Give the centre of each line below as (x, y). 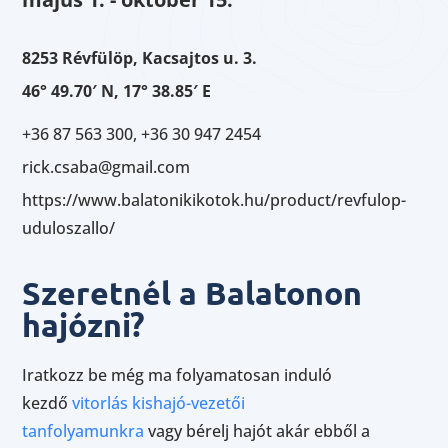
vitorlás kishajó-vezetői (159, 403)
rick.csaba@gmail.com (106, 167)
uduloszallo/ (69, 228)
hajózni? (84, 325)
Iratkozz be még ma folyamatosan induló (177, 375)
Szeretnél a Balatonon (192, 293)
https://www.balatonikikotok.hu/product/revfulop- (214, 200)
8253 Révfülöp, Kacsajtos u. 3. (140, 58)
